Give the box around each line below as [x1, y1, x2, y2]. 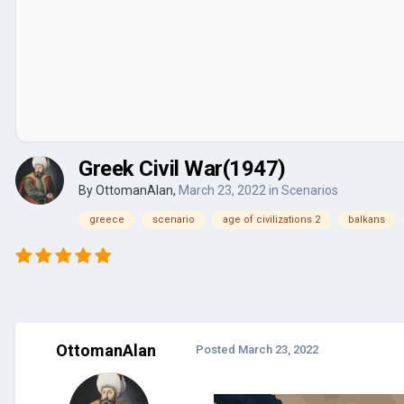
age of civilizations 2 [223, 213, 320, 225]
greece [89, 213, 124, 225]
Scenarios [281, 182, 338, 197]
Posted [196, 342, 238, 356]
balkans [348, 213, 385, 225]
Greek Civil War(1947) [78, 155, 286, 181]
